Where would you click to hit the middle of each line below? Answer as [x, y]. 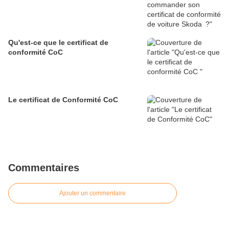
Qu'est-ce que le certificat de [58, 43]
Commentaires [44, 168]
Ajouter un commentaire [93, 193]
